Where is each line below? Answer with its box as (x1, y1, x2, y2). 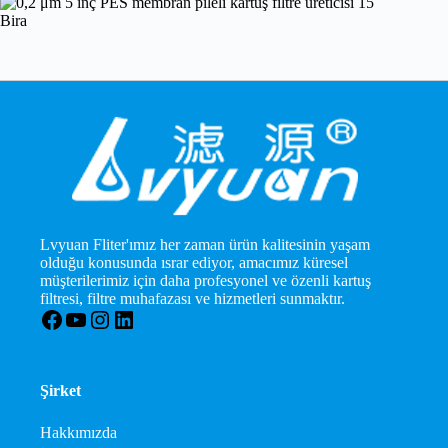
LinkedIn (111, 305, 201, 332)
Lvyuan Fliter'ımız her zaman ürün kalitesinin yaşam (40, 236, 371, 254)
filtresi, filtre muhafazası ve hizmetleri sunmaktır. (40, 290, 346, 308)
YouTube (63, 305, 152, 332)
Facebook (39, 305, 134, 332)
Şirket (40, 382, 82, 400)
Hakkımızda (40, 424, 118, 442)
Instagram (87, 305, 185, 332)
